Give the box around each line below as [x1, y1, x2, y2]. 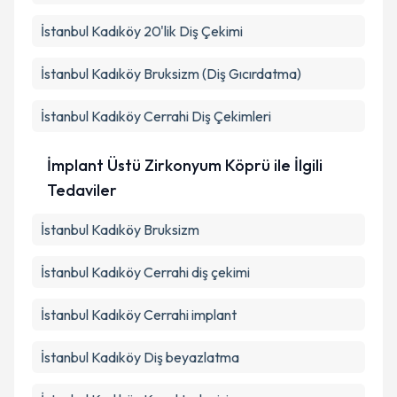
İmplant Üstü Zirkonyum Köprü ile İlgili [47, 155, 323, 175]
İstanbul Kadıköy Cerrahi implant [41, 306, 237, 323]
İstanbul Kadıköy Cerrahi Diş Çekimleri [41, 107, 271, 125]
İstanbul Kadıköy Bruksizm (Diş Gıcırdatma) [41, 65, 301, 82]
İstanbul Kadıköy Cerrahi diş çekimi [41, 263, 250, 281]
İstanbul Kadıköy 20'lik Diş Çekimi [41, 22, 243, 40]
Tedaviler [47, 180, 118, 200]
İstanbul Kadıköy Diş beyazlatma [41, 348, 239, 366]
